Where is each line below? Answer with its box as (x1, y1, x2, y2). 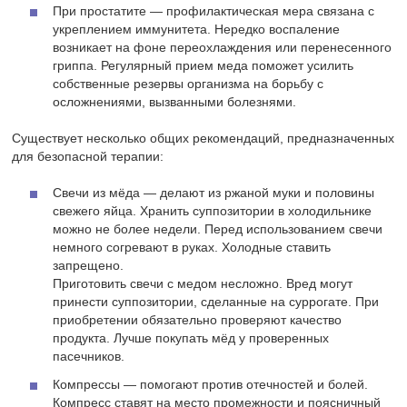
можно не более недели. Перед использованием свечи (53, 222, 383, 237)
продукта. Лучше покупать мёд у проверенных (53, 331, 330, 346)
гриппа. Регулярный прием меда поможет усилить (53, 58, 354, 74)
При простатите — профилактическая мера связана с (53, 4, 375, 19)
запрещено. (53, 258, 124, 273)
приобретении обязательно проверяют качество (53, 313, 342, 328)
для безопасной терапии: (12, 149, 164, 164)
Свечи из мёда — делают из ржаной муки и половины (53, 185, 375, 201)
